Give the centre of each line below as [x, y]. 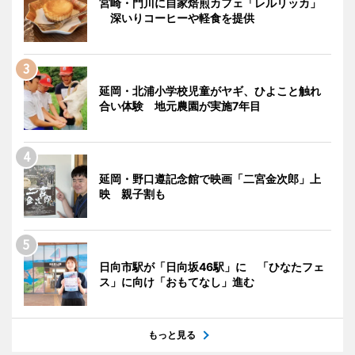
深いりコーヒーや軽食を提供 [177, 17]
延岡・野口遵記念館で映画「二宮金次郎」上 [210, 178]
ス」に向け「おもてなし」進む [177, 281]
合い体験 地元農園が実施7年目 [180, 105]
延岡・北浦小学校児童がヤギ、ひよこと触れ [210, 90]
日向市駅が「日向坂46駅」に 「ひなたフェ [212, 266]
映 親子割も [132, 193]
